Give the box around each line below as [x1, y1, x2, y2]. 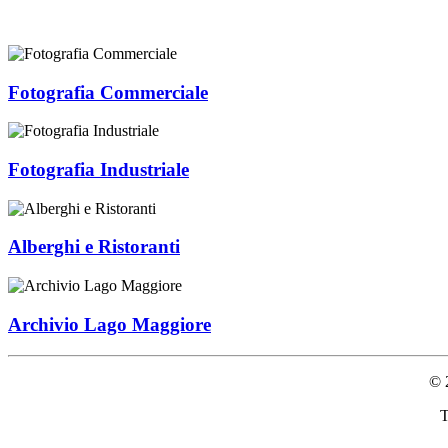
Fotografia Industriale [8, 158, 189, 180]
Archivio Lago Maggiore [8, 313, 211, 335]
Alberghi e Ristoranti [8, 236, 180, 258]
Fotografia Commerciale [8, 81, 208, 103]
